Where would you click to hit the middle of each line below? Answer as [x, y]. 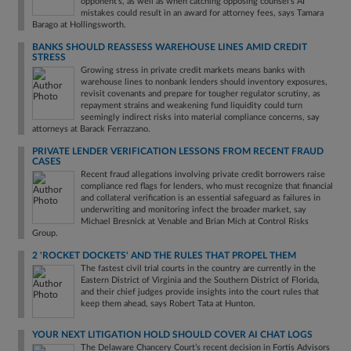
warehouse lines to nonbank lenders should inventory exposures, [204, 82]
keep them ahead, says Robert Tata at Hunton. [168, 304]
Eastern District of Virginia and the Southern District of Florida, [200, 280]
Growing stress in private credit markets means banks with [193, 70]
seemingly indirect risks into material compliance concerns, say [200, 117]
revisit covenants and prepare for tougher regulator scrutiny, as [201, 94]
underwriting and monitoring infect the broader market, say [194, 210]
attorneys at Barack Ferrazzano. [91, 129]
